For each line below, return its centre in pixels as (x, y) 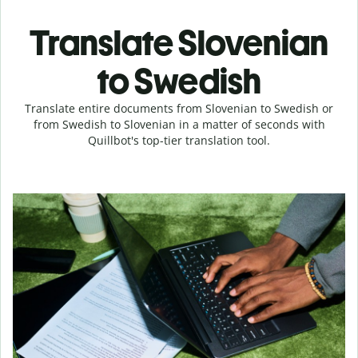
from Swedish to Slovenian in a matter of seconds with (179, 124)
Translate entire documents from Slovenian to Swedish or (179, 108)
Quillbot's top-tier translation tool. (179, 140)
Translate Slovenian (179, 43)
